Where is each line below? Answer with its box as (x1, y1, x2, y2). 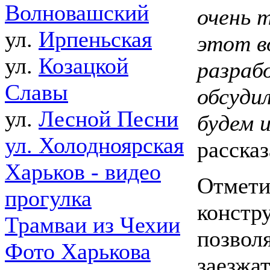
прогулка (5, 186, 92, 212)
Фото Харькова (5, 239, 151, 265)
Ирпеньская (39, 27, 152, 52)
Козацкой (39, 53, 128, 79)
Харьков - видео (5, 159, 161, 185)
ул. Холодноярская (5, 133, 184, 159)
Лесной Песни (39, 106, 178, 132)
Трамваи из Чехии (5, 212, 180, 238)
